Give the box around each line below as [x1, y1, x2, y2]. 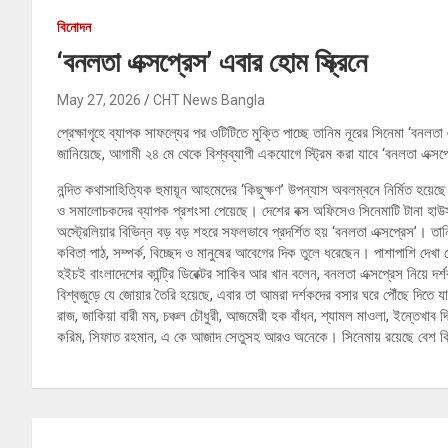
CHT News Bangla [153, 92, 265, 109]
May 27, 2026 [57, 92, 141, 109]
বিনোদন [57, 19, 91, 36]
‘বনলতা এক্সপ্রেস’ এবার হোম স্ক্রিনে [57, 46, 367, 80]
